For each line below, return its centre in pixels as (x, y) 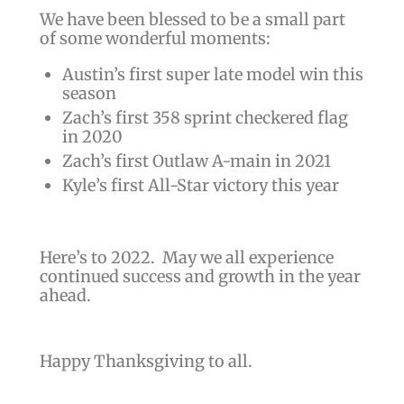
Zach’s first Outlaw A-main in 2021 (196, 161)
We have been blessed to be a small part (192, 20)
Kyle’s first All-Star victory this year (200, 185)
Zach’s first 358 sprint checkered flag (205, 117)
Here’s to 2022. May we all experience (186, 257)
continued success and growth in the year (200, 276)
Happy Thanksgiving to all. (146, 361)
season (89, 93)
